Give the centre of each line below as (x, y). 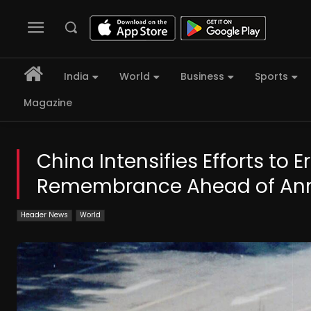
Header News (44, 215)
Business (202, 77)
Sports (271, 77)
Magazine (48, 103)
